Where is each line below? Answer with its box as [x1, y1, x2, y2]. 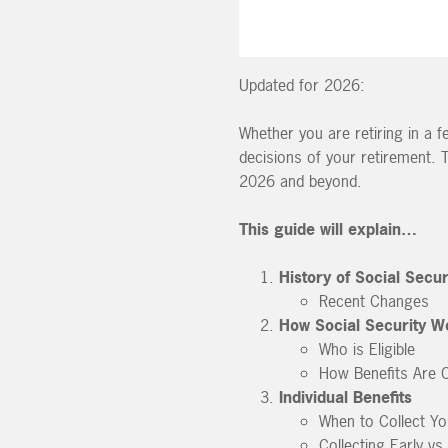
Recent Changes [319, 289, 429, 312]
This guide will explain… [239, 217, 417, 240]
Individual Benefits [279, 385, 412, 408]
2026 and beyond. [239, 169, 362, 192]
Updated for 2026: [239, 73, 365, 96]
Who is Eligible [319, 337, 415, 360]
